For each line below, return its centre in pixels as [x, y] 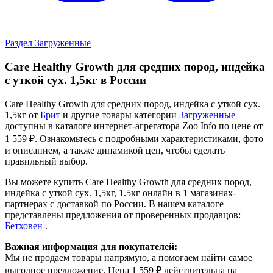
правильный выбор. [46, 161]
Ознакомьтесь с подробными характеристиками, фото [150, 138]
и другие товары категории [120, 115]
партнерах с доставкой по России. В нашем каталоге [114, 204]
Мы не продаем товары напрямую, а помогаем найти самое [129, 257]
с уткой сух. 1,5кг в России [76, 80]
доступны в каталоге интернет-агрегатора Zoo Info [112, 126]
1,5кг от [23, 115]
